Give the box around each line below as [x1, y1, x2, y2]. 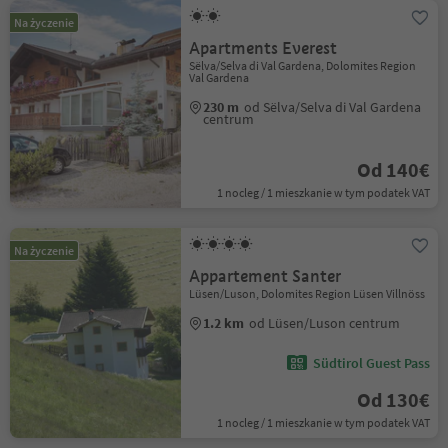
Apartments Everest [189, 38, 338, 59]
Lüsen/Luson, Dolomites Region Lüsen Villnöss [189, 286, 426, 301]
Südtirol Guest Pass [312, 354, 430, 372]
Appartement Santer [189, 266, 342, 287]
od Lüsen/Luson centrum [249, 314, 401, 332]
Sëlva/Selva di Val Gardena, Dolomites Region [189, 58, 417, 73]
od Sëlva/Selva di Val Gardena [244, 98, 422, 116]
